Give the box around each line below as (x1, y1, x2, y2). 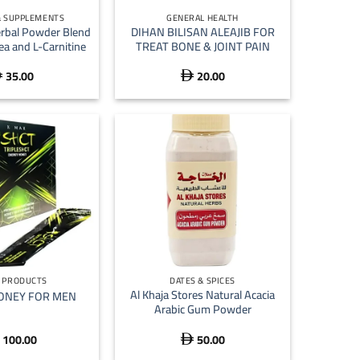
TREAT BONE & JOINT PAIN (135, 35, 270, 57)
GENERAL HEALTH (166, 10, 239, 27)
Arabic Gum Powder (153, 298, 252, 321)
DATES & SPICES (170, 272, 235, 289)
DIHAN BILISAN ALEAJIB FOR (130, 20, 275, 43)
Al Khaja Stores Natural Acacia (130, 284, 275, 306)
